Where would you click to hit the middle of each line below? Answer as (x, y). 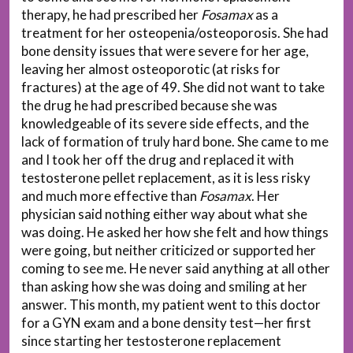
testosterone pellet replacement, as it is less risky (166, 177)
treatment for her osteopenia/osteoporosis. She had (175, 32)
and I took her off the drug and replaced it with (158, 159)
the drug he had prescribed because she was (149, 105)
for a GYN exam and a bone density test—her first (166, 322)
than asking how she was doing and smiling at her (164, 286)
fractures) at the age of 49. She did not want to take (173, 87)
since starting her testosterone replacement (151, 340)
